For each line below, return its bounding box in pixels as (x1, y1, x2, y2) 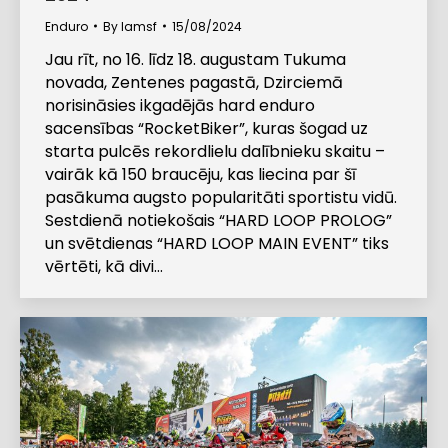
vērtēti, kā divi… (45, 254, 163, 278)
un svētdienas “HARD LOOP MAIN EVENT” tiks (45, 231, 389, 255)
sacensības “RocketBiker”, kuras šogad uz (45, 116, 368, 140)
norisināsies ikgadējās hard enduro (45, 93, 315, 117)
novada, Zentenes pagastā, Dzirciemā (45, 70, 343, 94)
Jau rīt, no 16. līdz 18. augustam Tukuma (45, 47, 346, 71)
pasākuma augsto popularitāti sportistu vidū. (45, 185, 397, 209)
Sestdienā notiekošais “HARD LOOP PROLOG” (45, 208, 392, 232)
